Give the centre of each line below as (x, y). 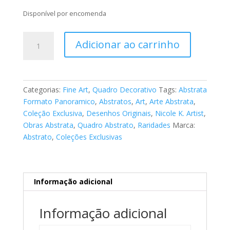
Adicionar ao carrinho (127, 45)
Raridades (154, 125)
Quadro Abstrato (105, 125)
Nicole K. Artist (179, 113)
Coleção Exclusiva (52, 113)
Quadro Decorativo (124, 90)
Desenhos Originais (118, 113)
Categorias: (43, 90)
